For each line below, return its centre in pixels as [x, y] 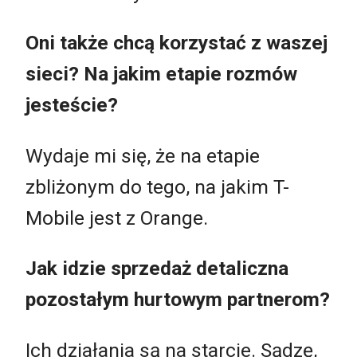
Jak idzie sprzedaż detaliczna [157, 269]
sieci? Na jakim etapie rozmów [161, 74]
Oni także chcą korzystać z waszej [177, 43]
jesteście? [72, 105]
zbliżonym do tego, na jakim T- [157, 186]
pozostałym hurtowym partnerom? [178, 300]
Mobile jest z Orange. [117, 218]
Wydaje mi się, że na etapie [143, 155]
